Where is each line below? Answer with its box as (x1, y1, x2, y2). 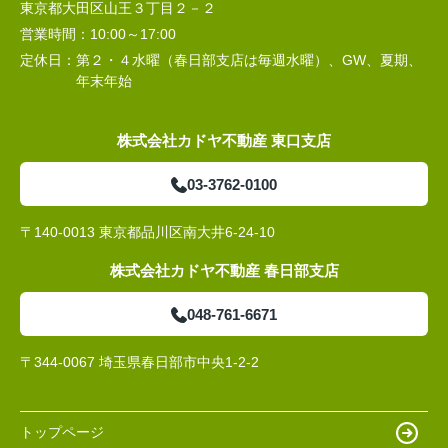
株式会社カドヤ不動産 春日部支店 (109, 261, 339, 279)
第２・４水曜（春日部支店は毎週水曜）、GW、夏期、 (76, 51, 422, 68)
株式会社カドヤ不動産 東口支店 (117, 131, 331, 149)
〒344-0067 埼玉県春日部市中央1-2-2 (20, 353, 259, 370)
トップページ (20, 424, 104, 441)
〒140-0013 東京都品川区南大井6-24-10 (20, 223, 275, 240)
